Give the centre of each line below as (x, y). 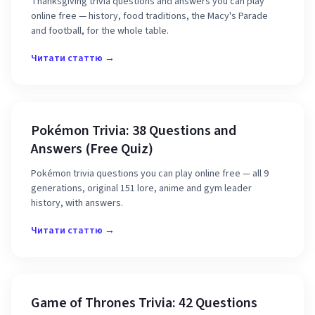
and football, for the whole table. (100, 31)
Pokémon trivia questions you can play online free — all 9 (150, 174)
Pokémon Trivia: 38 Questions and (134, 131)
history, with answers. (77, 203)
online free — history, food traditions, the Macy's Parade (149, 16)
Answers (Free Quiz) (92, 149)
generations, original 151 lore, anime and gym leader (141, 188)
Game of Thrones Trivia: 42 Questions (144, 303)
